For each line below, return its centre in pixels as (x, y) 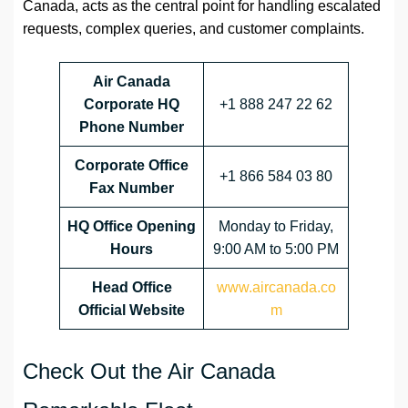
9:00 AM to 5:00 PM (276, 250)
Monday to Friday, (276, 227)
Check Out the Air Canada (149, 372)
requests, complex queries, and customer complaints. (194, 29)
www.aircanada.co (276, 288)
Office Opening (144, 227)
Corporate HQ (132, 105)
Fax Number (132, 189)
